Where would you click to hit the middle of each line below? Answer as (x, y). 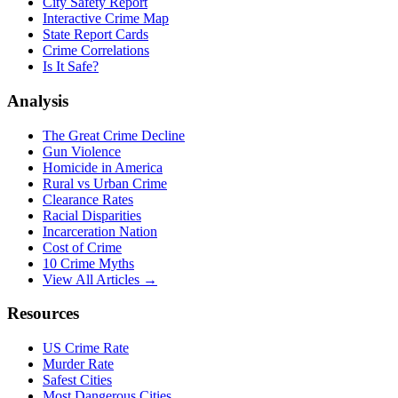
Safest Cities (77, 380)
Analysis (38, 100)
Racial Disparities (92, 215)
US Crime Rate (86, 348)
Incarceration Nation (100, 231)
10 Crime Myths (88, 263)
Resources (43, 314)
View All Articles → (100, 279)
